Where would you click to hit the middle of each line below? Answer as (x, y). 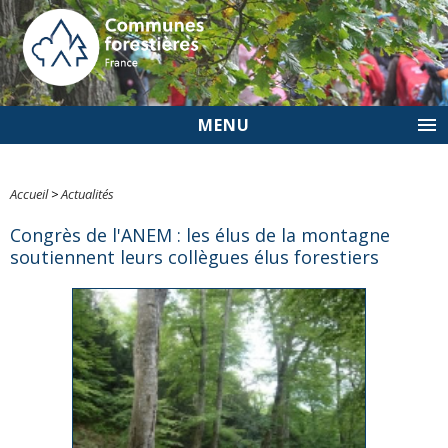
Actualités (87, 194)
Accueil (29, 194)
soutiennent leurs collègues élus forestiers (194, 257)
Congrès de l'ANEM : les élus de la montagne (200, 235)
